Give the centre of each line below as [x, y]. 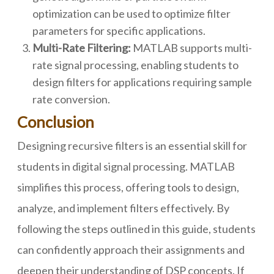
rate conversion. [71, 99]
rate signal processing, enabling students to [135, 65]
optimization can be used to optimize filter [131, 13]
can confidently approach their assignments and [131, 250]
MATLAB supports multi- [191, 48]
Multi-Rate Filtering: [82, 48]
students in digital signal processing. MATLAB [126, 166]
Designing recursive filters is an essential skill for [132, 146]
